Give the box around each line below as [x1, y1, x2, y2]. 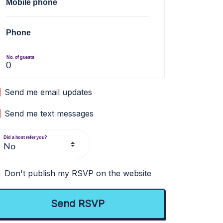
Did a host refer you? [3, 134, 47, 140]
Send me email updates [4, 87, 93, 97]
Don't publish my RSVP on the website [4, 168, 152, 178]
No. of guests [6, 54, 34, 60]
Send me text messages [4, 109, 94, 118]
